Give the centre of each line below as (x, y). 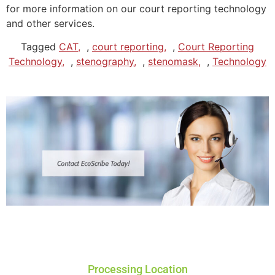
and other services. (50, 23)
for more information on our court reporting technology (136, 8)
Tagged (40, 47)
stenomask (173, 62)
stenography (105, 62)
